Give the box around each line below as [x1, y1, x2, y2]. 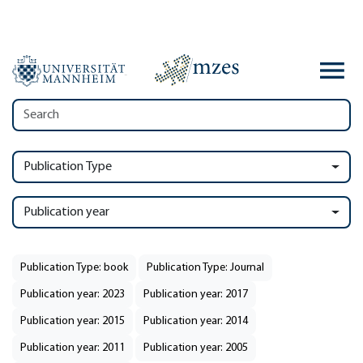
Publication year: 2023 [20, 288, 125, 301]
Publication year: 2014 [143, 315, 248, 327]
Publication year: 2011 [20, 342, 125, 354]
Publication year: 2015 [20, 315, 125, 327]
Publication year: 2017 [143, 288, 248, 301]
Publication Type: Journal [147, 262, 264, 274]
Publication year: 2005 [143, 342, 248, 354]
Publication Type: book [20, 262, 128, 274]
